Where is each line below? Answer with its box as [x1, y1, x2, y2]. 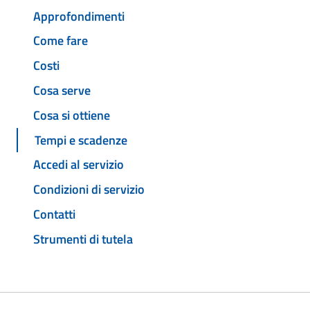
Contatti [33, 204, 75, 224]
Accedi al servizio [33, 155, 124, 174]
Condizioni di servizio [33, 180, 145, 199]
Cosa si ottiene [33, 105, 110, 125]
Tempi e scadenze [35, 130, 127, 149]
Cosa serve [33, 81, 91, 100]
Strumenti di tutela [33, 229, 133, 248]
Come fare [33, 31, 88, 51]
